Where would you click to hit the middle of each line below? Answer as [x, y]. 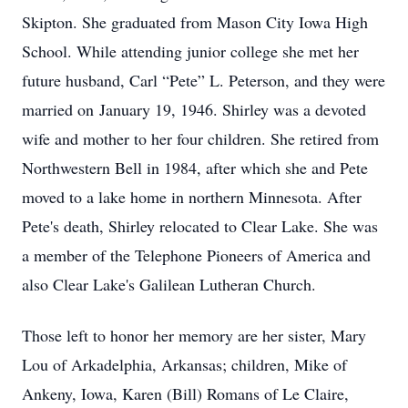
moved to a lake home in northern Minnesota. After [192, 197]
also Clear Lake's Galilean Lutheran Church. [169, 284]
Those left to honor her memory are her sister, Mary [194, 335]
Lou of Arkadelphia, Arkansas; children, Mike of [184, 364]
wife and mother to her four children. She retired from [200, 138]
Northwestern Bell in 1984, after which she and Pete [195, 168]
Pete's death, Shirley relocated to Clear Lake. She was [200, 226]
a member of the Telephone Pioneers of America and [196, 255]
